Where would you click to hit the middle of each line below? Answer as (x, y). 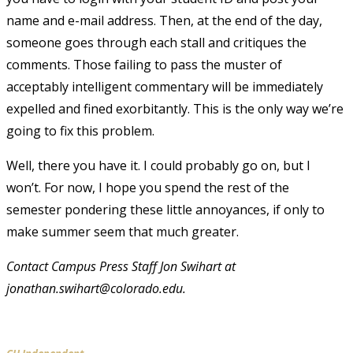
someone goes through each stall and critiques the (156, 42)
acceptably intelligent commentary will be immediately (165, 86)
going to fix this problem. (80, 130)
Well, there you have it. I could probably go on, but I (158, 165)
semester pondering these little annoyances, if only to (165, 209)
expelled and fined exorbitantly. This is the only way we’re (175, 108)
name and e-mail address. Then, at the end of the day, (164, 20)
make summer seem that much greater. (123, 231)
